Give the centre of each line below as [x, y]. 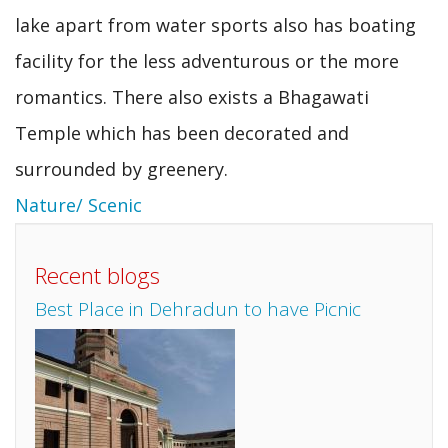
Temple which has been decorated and [182, 133]
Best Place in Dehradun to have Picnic [198, 308]
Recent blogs [97, 275]
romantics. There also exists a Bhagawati [192, 97]
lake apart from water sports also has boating [215, 25]
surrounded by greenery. [121, 169]
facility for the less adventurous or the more [207, 61]
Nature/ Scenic [78, 205]
